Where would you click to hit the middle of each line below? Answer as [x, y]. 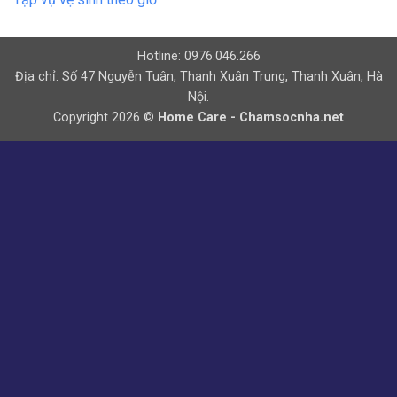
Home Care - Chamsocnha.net [251, 118]
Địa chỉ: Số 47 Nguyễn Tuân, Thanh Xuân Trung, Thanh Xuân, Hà [198, 77]
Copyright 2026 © [105, 118]
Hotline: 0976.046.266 [198, 57]
